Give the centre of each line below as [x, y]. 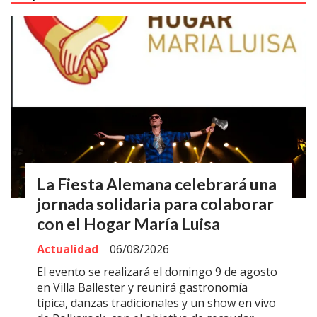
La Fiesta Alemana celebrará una [157, 184]
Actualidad [68, 249]
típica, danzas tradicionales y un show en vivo [156, 303]
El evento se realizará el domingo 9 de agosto [157, 272]
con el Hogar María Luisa [128, 223]
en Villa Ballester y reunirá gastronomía [142, 288]
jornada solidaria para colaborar [155, 203]
